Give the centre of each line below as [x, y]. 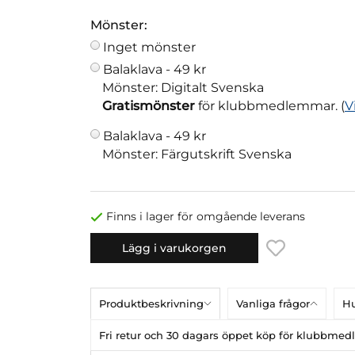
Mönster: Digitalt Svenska [183, 88]
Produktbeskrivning [151, 303]
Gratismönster [149, 106]
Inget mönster [149, 48]
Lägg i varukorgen [174, 248]
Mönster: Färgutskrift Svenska [197, 155]
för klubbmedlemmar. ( [270, 106]
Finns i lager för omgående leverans [206, 217]
